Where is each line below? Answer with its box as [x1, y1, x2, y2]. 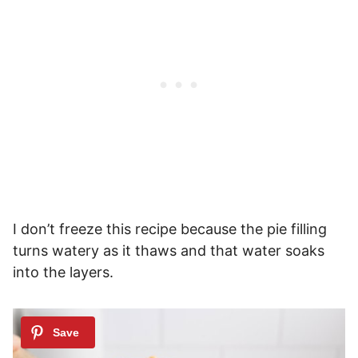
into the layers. [13, 263, 113, 280]
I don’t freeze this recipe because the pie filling [13, 220, 327, 237]
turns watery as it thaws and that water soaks [13, 241, 324, 259]
